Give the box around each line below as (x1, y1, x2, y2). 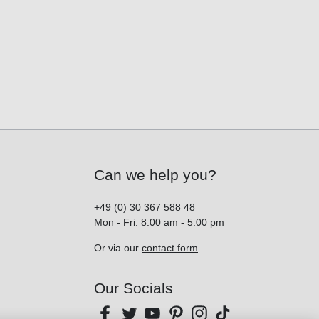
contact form (142, 242, 198, 254)
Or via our (94, 242, 142, 254)
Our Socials (94, 280, 173, 297)
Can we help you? (94, 167, 216, 184)
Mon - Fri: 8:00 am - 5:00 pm (94, 216, 224, 229)
